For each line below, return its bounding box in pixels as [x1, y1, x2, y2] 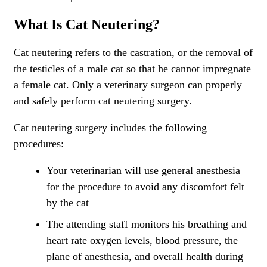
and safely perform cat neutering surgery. [14, 94, 192, 107]
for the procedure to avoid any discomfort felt [46, 180, 244, 193]
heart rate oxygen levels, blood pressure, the [46, 234, 238, 247]
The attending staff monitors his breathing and [46, 218, 247, 231]
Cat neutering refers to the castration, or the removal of [14, 46, 253, 58]
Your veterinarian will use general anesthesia [46, 164, 240, 176]
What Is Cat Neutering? [14, 16, 160, 32]
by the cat [46, 196, 89, 209]
